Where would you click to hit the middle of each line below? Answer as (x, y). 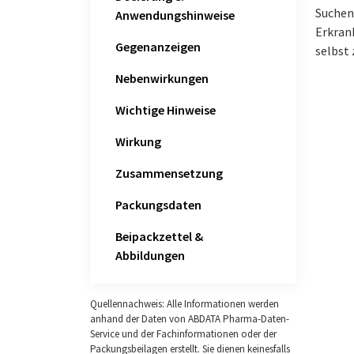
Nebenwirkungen (162, 78)
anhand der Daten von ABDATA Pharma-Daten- (190, 318)
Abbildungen (150, 255)
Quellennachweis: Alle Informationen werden (185, 303)
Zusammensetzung (169, 173)
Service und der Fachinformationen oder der (183, 333)
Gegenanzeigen (158, 46)
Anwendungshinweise (175, 15)
